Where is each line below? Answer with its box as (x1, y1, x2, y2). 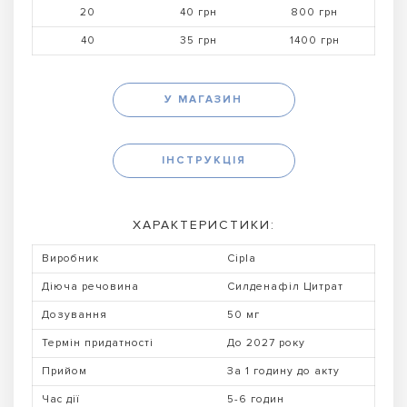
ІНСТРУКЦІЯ (161, 154, 246, 168)
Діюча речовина (42, 279, 139, 293)
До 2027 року (227, 335, 305, 350)
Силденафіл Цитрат (227, 279, 343, 293)
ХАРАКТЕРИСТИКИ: (132, 216, 275, 233)
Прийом (42, 363, 87, 378)
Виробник (42, 251, 99, 265)
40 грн (180, 5, 217, 19)
